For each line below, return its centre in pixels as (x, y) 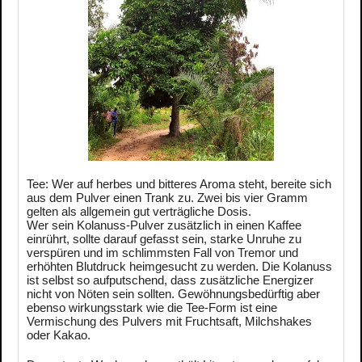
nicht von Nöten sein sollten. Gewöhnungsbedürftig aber (173, 294)
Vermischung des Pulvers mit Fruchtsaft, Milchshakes (169, 322)
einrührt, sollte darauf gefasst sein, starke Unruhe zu (164, 239)
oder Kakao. (60, 335)
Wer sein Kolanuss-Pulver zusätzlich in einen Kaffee (164, 225)
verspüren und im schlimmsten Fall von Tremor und (162, 253)
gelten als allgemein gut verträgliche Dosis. (139, 212)
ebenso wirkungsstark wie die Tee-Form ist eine (152, 308)
